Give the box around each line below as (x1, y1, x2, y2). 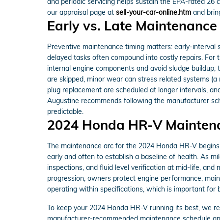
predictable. (47, 107, 83, 116)
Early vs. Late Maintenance (47, 17, 217, 34)
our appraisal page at (47, 7, 116, 17)
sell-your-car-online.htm (116, 7, 191, 17)
